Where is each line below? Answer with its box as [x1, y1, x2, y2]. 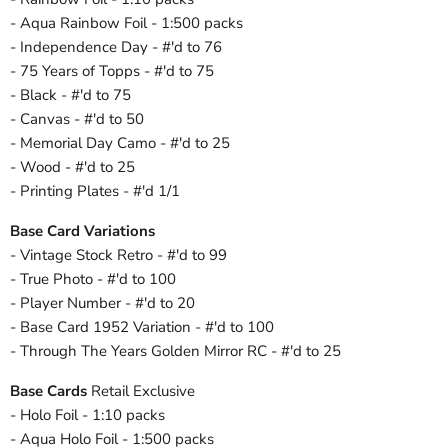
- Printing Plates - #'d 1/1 [10, 181, 180, 202]
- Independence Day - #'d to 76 [10, 37, 222, 58]
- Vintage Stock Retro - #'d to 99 [10, 245, 227, 266]
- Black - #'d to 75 [10, 85, 131, 106]
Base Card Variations [10, 221, 155, 242]
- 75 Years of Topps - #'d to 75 [10, 61, 214, 82]
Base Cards [10, 381, 87, 402]
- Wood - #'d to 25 [10, 157, 135, 178]
